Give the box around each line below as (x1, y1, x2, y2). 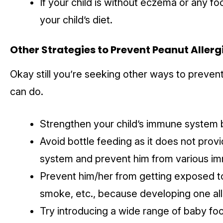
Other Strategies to (10, 43, 111, 57)
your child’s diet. (40, 14, 115, 26)
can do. (10, 86, 46, 98)
